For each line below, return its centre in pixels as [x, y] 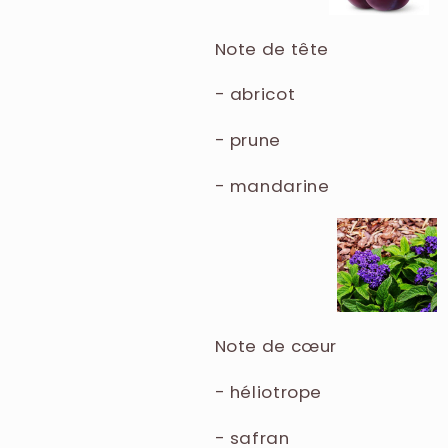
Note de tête [272, 48]
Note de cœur [276, 346]
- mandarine [272, 186]
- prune [247, 140]
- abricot [255, 94]
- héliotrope [268, 392]
